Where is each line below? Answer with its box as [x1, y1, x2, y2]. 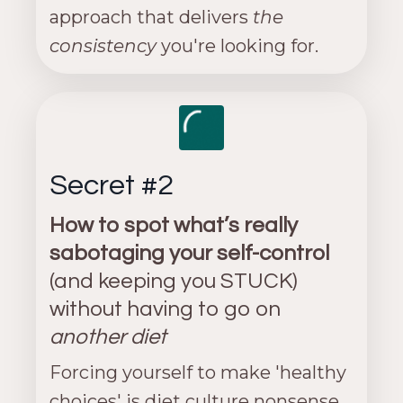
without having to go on [49, 297, 281, 320]
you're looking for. [157, 34, 318, 57]
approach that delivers [49, 5, 253, 28]
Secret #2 [49, 170, 174, 201]
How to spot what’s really [49, 213, 298, 237]
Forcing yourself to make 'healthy [49, 361, 346, 383]
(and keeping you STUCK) [49, 269, 298, 292]
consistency [49, 34, 157, 57]
